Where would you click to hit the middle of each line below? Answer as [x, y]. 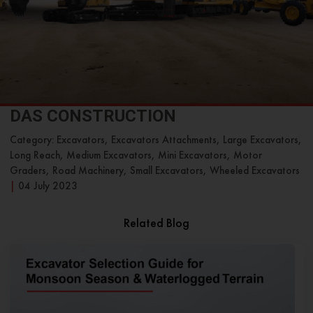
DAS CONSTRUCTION [93, 116]
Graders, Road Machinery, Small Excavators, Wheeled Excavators [154, 170]
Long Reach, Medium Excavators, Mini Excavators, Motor [136, 155]
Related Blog [156, 223]
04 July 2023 [48, 186]
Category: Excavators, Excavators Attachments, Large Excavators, [155, 140]
